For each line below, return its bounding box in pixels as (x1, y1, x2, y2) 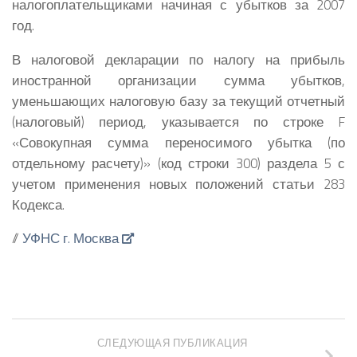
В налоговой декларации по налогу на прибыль (12, 49, 345, 69)
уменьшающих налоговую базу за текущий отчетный (12, 90, 345, 111)
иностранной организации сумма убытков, (12, 69, 345, 90)
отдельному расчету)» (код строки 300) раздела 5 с (12, 152, 345, 173)
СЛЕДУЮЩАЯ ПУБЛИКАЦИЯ (96, 335, 248, 351)
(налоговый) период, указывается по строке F (12, 111, 345, 131)
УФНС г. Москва (22, 228, 119, 249)
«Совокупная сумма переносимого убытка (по (12, 131, 345, 152)
